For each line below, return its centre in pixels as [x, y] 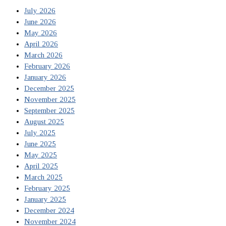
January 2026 [45, 77]
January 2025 [45, 200]
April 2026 [41, 44]
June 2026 [40, 22]
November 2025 [50, 100]
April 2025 [41, 166]
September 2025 [49, 111]
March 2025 [43, 177]
